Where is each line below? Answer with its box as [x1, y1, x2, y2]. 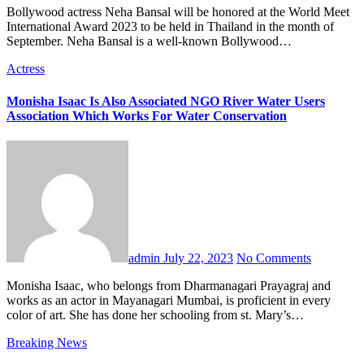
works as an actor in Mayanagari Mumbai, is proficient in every [6, 292, 331, 307]
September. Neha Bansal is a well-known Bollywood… [6, 34, 292, 49]
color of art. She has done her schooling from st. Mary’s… [6, 307, 304, 322]
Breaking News [6, 335, 87, 349]
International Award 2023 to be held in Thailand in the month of [6, 19, 334, 34]
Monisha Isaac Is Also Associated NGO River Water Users [6, 93, 325, 108]
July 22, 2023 [163, 250, 233, 265]
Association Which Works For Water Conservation [6, 108, 287, 123]
